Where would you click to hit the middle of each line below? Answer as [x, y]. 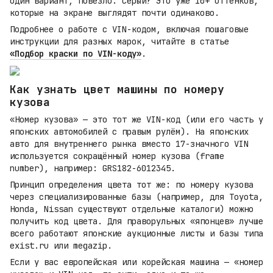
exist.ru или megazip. [61, 246]
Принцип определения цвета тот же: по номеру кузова [132, 185]
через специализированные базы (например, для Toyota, [136, 197]
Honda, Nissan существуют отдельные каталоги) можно [132, 209]
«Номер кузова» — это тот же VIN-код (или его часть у [136, 120]
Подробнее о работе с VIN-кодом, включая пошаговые [129, 29]
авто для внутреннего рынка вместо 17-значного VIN [129, 144]
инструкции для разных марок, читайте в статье [119, 41]
